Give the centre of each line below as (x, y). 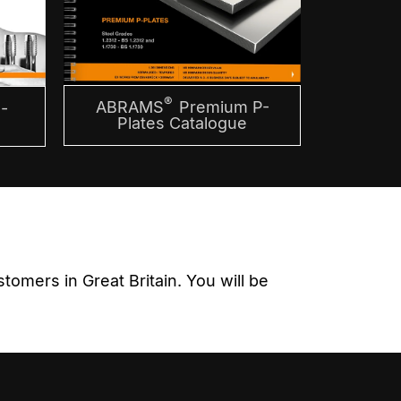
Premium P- (222, 107)
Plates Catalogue (182, 124)
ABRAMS (129, 107)
